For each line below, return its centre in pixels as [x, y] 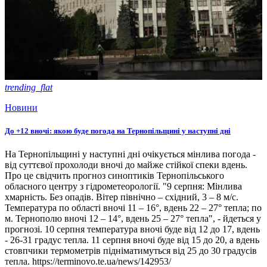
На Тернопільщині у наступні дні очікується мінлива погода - [130, 154]
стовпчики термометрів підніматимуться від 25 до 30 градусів [131, 250]
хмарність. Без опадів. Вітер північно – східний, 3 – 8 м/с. [122, 197]
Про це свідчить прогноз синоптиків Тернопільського [114, 175]
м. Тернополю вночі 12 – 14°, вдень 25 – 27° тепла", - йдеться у [133, 218]
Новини [21, 107]
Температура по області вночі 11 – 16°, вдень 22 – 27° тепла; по [133, 207]
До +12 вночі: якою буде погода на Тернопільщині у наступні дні [118, 131]
